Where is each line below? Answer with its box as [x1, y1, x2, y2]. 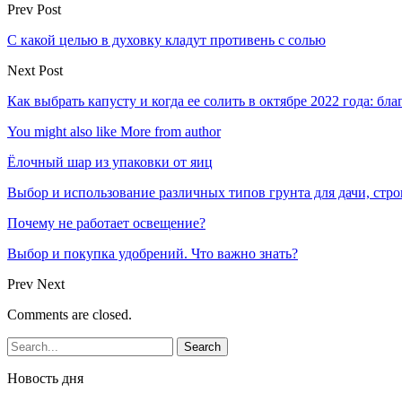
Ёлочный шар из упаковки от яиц [7, 153, 213, 170]
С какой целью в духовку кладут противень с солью [7, 31, 326, 48]
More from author [120, 123, 221, 139]
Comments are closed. [7, 306, 132, 322]
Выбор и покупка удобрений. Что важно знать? [7, 245, 298, 261]
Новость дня [7, 370, 83, 386]
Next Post [7, 62, 63, 78]
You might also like [7, 123, 117, 139]
